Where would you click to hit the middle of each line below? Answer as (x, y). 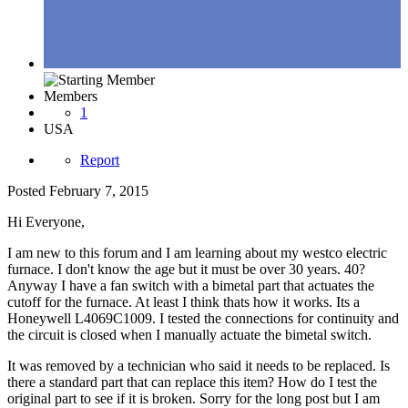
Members (71, 97)
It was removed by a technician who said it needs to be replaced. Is (199, 366)
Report (100, 160)
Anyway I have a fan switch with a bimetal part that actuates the (191, 286)
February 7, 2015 (99, 191)
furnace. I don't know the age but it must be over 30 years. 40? (186, 270)
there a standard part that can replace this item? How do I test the (192, 382)
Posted (28, 191)
